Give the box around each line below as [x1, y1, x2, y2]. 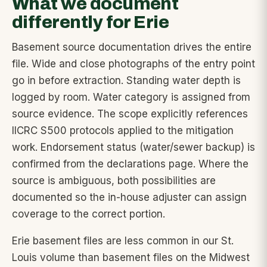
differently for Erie [12, 13, 169, 32]
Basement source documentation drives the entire [12, 41, 252, 53]
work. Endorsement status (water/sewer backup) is [12, 141, 255, 153]
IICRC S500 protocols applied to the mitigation [12, 125, 234, 136]
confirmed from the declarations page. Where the [12, 158, 249, 170]
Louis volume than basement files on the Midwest [12, 252, 250, 263]
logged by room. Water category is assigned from [12, 91, 250, 103]
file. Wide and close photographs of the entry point [12, 58, 255, 70]
